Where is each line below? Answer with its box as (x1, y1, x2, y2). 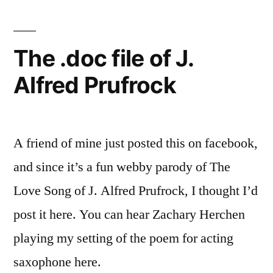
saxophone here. (13, 253, 101, 271)
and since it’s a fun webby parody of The (13, 158, 230, 175)
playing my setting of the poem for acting (13, 229, 233, 247)
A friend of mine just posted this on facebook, (13, 134, 258, 152)
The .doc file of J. (13, 44, 193, 72)
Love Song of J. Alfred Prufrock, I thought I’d (13, 182, 258, 199)
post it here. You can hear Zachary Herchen (13, 205, 245, 223)
